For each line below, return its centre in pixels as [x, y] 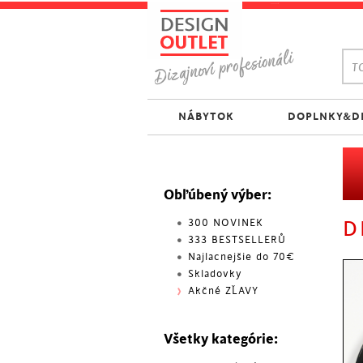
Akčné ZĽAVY [223, 291]
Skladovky [215, 274]
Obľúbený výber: [218, 195]
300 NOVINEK [226, 223]
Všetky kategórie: [221, 339]
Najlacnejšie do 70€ [241, 257]
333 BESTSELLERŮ [237, 240]
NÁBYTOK [206, 116]
